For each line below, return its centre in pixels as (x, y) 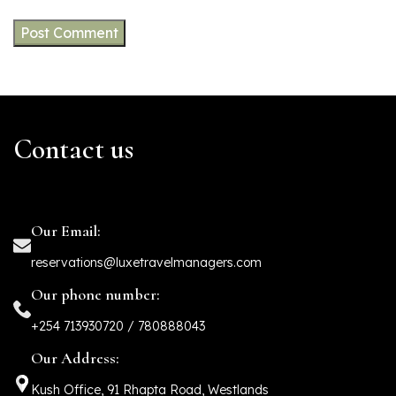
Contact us (73, 149)
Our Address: (75, 358)
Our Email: (66, 231)
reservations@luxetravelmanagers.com (146, 263)
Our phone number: (95, 295)
